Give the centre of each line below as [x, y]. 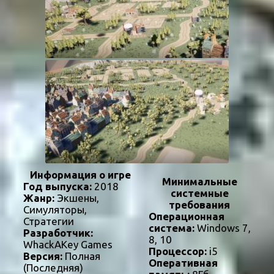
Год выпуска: [57, 187]
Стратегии [49, 221]
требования [200, 205]
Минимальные [199, 182]
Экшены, [77, 198]
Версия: [43, 256]
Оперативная [183, 263]
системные [199, 193]
